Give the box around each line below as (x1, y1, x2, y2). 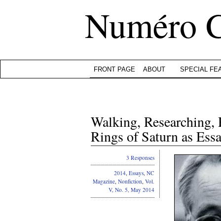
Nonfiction (118, 178, 142, 185)
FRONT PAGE (94, 66, 135, 73)
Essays (129, 169, 144, 177)
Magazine (93, 178, 115, 185)
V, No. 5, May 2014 (109, 186, 154, 194)
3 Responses (126, 153, 154, 161)
